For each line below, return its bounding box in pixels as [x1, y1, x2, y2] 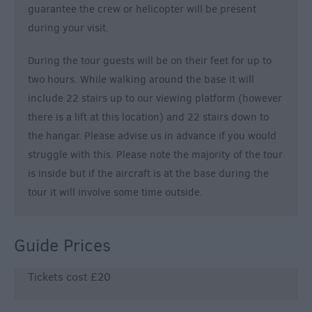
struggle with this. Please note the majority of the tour [28, 148, 283, 162]
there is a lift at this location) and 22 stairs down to [28, 110, 269, 125]
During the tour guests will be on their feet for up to [28, 54, 272, 68]
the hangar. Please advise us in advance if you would [28, 129, 276, 143]
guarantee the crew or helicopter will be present [28, 2, 256, 17]
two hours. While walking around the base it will [28, 72, 254, 87]
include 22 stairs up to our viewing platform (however [28, 91, 282, 106]
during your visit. [28, 21, 111, 36]
